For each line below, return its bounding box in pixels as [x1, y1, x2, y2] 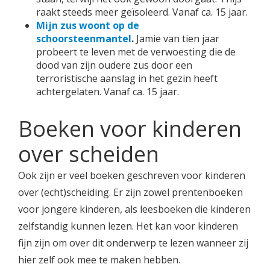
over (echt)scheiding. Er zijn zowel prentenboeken [18, 186, 243, 199]
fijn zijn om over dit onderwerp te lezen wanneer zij [18, 236, 248, 250]
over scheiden [18, 139, 159, 169]
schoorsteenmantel [36, 32, 131, 45]
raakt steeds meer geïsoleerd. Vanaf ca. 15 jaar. [36, 5, 248, 19]
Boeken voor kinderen [18, 114, 242, 143]
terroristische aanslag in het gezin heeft [36, 72, 218, 85]
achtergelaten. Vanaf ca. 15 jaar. [36, 85, 179, 98]
